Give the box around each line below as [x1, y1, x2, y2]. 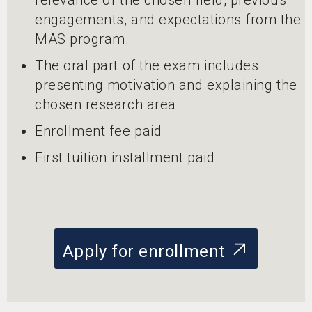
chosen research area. [35, 95, 180, 113]
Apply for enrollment [62, 241, 230, 261]
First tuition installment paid [35, 148, 215, 166]
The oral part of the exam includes [35, 56, 259, 74]
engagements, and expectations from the [35, 10, 302, 28]
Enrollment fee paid [35, 122, 162, 139]
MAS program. [35, 30, 130, 47]
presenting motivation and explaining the [35, 76, 297, 93]
